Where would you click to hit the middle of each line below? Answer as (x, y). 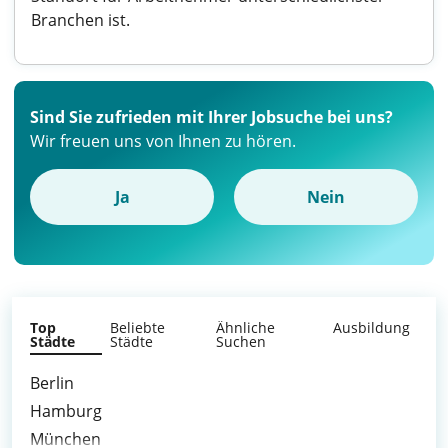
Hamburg (66, 411)
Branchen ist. (80, 20)
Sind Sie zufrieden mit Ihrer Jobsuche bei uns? (211, 117)
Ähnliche (246, 327)
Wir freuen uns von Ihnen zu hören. (163, 141)
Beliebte (138, 327)
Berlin (52, 383)
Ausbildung (371, 327)
